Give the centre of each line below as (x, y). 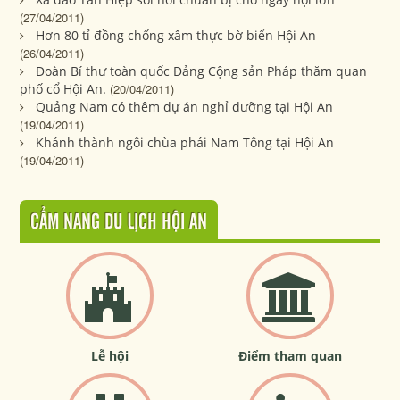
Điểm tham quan (290, 355)
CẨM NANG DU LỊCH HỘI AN (119, 222)
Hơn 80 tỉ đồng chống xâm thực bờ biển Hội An (176, 35)
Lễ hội (110, 355)
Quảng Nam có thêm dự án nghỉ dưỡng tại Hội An (185, 106)
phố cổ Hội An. (63, 88)
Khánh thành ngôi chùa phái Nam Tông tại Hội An (185, 142)
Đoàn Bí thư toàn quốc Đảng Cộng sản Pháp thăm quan (202, 71)
